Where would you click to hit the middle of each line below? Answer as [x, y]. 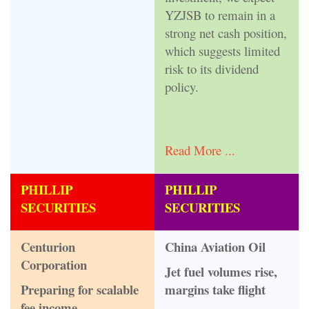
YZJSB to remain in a [220, 14]
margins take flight [215, 289]
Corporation [56, 265]
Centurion [48, 247]
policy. [182, 86]
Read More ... [200, 150]
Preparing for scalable [80, 289]
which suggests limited [222, 50]
